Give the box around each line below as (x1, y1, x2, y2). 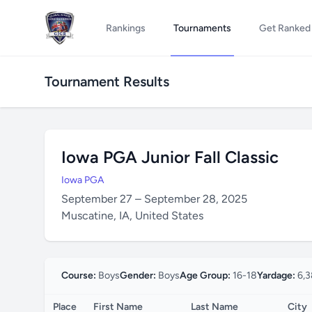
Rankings (105, 22, 146, 34)
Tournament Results (45, 73, 169, 90)
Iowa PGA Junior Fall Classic (61, 147, 279, 167)
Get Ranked (258, 22, 311, 34)
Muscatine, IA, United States (61, 209, 203, 222)
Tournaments (173, 22, 231, 34)
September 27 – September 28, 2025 (61, 192, 247, 205)
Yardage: (257, 270, 295, 281)
